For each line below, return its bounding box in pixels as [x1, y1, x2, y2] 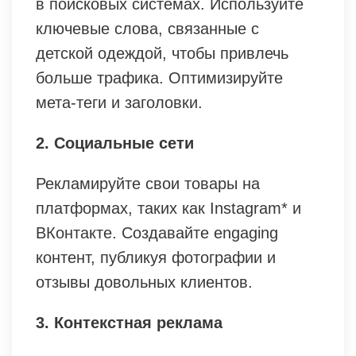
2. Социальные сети [36, 134, 194, 153]
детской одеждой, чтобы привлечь [36, 44, 288, 63]
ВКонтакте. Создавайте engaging [36, 224, 278, 242]
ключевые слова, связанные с [36, 20, 259, 38]
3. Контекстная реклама [36, 314, 222, 332]
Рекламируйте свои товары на [36, 175, 260, 193]
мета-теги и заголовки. [36, 94, 203, 112]
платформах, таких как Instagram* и [36, 199, 301, 218]
